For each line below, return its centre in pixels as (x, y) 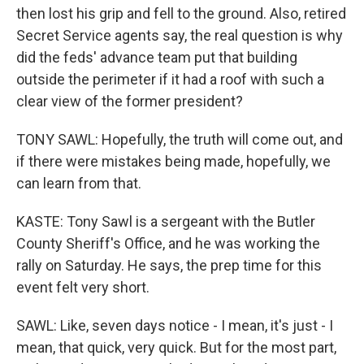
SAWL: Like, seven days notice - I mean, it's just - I (175, 325)
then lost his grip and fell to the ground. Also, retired (181, 13)
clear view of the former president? (130, 101)
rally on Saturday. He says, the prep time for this (169, 265)
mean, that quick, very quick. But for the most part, (176, 347)
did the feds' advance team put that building (157, 57)
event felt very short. (83, 287)
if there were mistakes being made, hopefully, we (173, 161)
